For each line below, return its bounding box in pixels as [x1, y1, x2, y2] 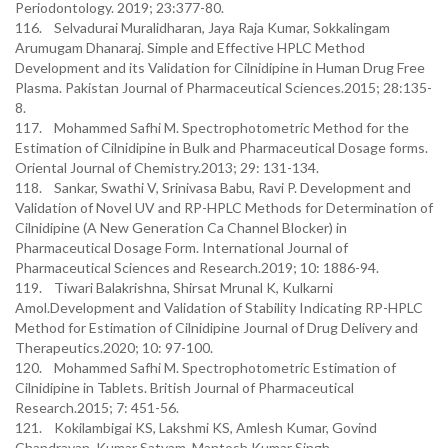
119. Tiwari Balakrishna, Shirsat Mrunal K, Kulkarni [15, 279, 333, 296]
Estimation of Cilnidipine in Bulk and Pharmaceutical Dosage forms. [15, 139, 428, 156]
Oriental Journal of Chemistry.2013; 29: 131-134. [15, 159, 319, 176]
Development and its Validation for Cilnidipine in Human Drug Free [15, 59, 425, 76]
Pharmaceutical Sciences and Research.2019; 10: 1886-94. [15, 259, 379, 276]
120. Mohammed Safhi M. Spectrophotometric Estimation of [15, 359, 396, 376]
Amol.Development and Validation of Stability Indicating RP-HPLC [15, 299, 423, 316]
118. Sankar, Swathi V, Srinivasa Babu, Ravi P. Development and [15, 179, 411, 196]
